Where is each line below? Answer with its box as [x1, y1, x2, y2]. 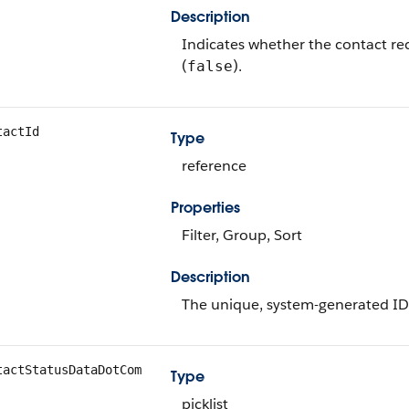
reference [182, 156, 246, 175]
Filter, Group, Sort [182, 225, 302, 245]
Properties [171, 198, 240, 217]
